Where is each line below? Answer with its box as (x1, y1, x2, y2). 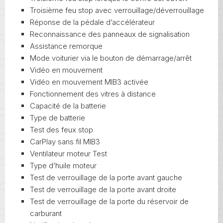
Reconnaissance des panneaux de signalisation (30, 29, 190, 39)
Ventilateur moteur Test (30, 149, 107, 159)
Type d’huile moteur (30, 161, 97, 171)
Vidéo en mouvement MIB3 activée (30, 77, 148, 87)
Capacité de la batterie (30, 101, 106, 111)
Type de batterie (30, 113, 85, 123)
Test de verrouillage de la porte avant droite (30, 185, 176, 195)
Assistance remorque (30, 41, 103, 51)
